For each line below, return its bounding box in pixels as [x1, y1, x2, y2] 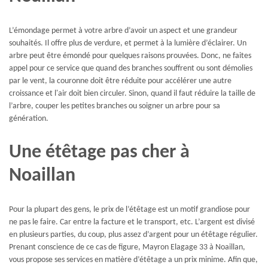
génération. [9, 114, 48, 124]
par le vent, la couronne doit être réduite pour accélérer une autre [9, 77, 232, 86]
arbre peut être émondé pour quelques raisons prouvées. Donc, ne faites [9, 51, 251, 61]
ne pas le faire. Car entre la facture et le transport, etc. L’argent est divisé [9, 218, 255, 227]
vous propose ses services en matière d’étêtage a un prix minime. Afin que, [9, 255, 258, 265]
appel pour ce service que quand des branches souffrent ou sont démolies [9, 64, 252, 74]
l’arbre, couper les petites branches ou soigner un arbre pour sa [9, 102, 220, 111]
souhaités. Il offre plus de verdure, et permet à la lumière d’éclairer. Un [9, 39, 246, 48]
